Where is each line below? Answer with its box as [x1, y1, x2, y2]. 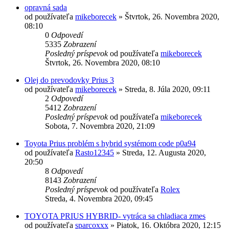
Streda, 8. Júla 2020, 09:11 [125, 84, 211, 94]
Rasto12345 [75, 148, 114, 157]
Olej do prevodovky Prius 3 [25, 75, 114, 84]
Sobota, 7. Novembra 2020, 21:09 [45, 121, 155, 130]
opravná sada [25, 3, 67, 12]
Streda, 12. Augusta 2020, [122, 148, 206, 157]
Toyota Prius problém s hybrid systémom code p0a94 [25, 139, 196, 148]
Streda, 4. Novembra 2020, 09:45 [45, 194, 153, 203]
